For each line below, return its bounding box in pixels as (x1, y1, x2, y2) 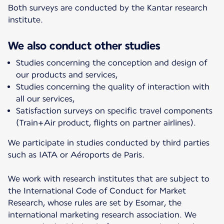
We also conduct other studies (8, 39, 160, 52)
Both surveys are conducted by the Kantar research (8, 3, 207, 13)
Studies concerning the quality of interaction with (16, 82, 209, 92)
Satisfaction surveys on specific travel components (16, 106, 212, 116)
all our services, (16, 94, 74, 104)
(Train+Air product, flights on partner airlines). (16, 118, 196, 128)
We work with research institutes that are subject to (8, 174, 209, 184)
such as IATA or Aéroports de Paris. (8, 150, 144, 160)
